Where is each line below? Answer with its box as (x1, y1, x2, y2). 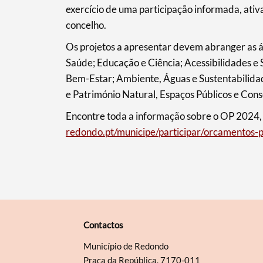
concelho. (65, 19, 106, 32)
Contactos (83, 220, 123, 231)
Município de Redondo (83, 241, 168, 252)
